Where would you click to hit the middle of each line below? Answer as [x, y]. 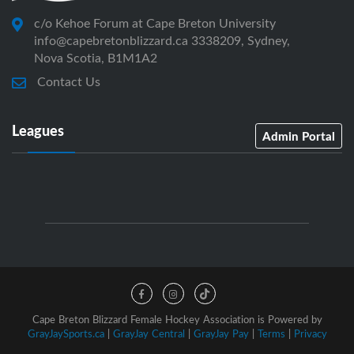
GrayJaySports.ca [66, 334]
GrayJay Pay [221, 334]
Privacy [310, 334]
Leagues [38, 131]
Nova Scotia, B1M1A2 [96, 58]
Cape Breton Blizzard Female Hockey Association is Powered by [177, 320]
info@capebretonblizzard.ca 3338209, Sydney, [162, 41]
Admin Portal [299, 136]
